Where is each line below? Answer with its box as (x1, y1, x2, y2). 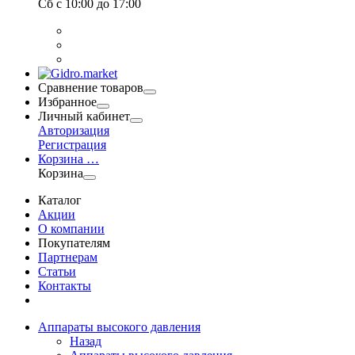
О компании (38, 222, 105, 235)
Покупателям (38, 236, 110, 250)
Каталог (38, 193, 82, 207)
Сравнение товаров (38, 81, 143, 94)
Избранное (38, 95, 97, 109)
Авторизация (38, 124, 109, 137)
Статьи (38, 265, 76, 278)
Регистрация (38, 138, 106, 151)
